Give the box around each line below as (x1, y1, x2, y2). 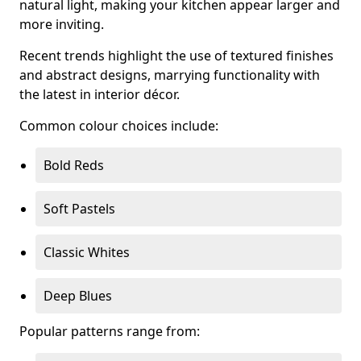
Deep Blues (44, 287, 112, 305)
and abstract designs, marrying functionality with (19, 66, 320, 84)
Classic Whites (44, 243, 130, 261)
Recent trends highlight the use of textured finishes (19, 47, 334, 64)
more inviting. (19, 15, 104, 33)
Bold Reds (44, 156, 104, 174)
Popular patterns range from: (19, 322, 200, 340)
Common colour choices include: (19, 117, 218, 135)
